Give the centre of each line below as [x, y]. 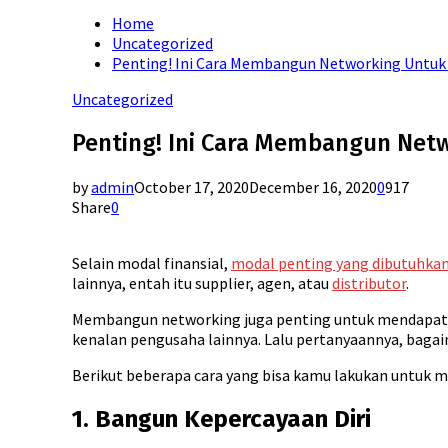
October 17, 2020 [191, 186]
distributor [369, 282]
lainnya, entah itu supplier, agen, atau [202, 282]
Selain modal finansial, [151, 262]
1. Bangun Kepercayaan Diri [221, 418]
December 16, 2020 [313, 186]
